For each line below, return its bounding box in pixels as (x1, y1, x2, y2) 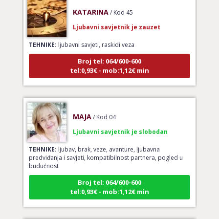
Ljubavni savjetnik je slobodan (72, 118, 168, 127)
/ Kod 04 (92, 103, 116, 112)
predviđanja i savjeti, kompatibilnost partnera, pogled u (28, 144, 183, 153)
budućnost (28, 152, 59, 161)
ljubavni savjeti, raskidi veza (56, 31, 134, 40)
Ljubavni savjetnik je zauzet (72, 13, 160, 22)
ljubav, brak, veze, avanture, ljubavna (56, 135, 160, 144)
